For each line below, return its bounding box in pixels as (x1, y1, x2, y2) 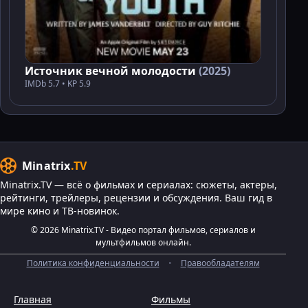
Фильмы (151, 293, 190, 307)
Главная (14, 293, 52, 307)
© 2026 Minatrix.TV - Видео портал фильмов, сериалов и (30, 224, 256, 236)
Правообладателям (180, 257, 260, 269)
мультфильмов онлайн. (95, 236, 191, 249)
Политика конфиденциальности (26, 257, 159, 269)
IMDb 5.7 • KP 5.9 (25, 78, 91, 90)
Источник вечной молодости (25, 63, 199, 79)
